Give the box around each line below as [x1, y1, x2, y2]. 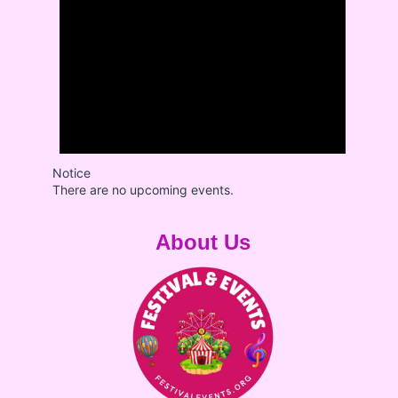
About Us [155, 230, 251, 255]
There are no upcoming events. [52, 182, 235, 198]
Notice [52, 165, 92, 181]
